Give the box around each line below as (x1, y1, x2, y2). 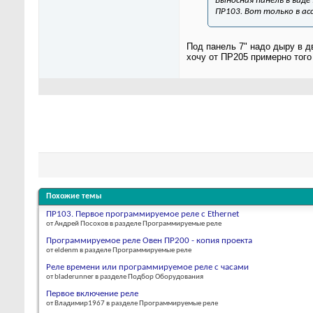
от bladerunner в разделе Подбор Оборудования (46, 272, 203, 281)
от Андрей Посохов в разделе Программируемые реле (46, 219, 221, 228)
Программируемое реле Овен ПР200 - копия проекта (46, 235, 252, 245)
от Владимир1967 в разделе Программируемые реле (46, 299, 218, 307)
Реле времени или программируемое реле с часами (46, 262, 249, 272)
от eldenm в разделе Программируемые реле (46, 246, 191, 254)
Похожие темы (46, 191, 102, 201)
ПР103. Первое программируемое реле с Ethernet (46, 209, 239, 219)
